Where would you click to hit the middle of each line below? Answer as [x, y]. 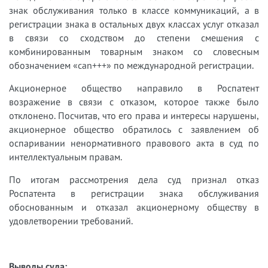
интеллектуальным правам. [66, 156]
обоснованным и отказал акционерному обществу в [134, 207]
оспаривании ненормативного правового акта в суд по [134, 143]
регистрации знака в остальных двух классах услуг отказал [134, 24]
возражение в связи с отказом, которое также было [134, 101]
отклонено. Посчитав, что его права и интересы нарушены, [134, 115]
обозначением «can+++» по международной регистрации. [131, 65]
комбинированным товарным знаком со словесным [134, 51]
